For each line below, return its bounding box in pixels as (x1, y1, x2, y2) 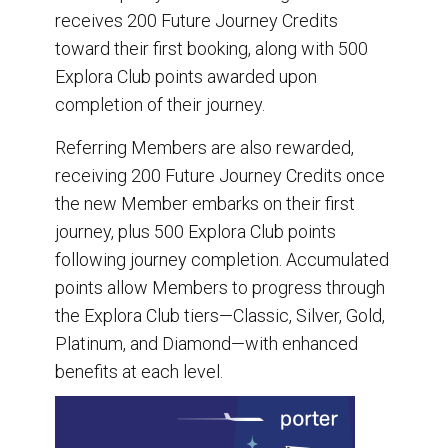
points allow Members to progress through (55, 276, 385, 298)
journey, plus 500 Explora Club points (55, 220, 336, 242)
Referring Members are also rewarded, (55, 136, 354, 158)
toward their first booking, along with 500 (55, 37, 368, 59)
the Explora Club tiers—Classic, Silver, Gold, (55, 304, 385, 326)
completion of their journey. (55, 93, 265, 115)
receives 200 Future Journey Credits (55, 9, 338, 31)
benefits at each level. (55, 360, 223, 382)
